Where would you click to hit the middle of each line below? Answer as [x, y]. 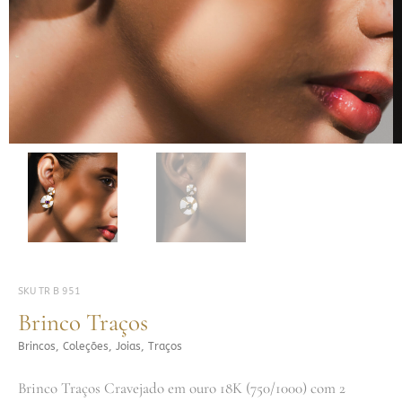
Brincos [37, 346]
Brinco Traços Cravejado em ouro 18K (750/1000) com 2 [182, 388]
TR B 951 [60, 292]
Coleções [86, 346]
